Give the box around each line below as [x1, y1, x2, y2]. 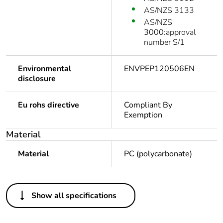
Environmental [18, 63, 71, 75]
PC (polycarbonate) [124, 148, 192, 160]
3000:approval [144, 27, 196, 38]
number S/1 [144, 37, 185, 48]
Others [6, 179, 34, 192]
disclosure [18, 73, 56, 85]
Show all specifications [31, 190, 116, 202]
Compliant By [124, 100, 172, 111]
